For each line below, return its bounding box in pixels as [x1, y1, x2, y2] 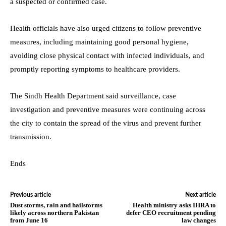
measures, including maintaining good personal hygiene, [10, 37, 189, 46]
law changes [181, 216, 216, 224]
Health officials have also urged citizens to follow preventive [10, 24, 201, 32]
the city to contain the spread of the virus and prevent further [10, 119, 201, 127]
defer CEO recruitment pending [126, 208, 216, 216]
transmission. [10, 132, 51, 141]
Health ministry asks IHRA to [132, 201, 216, 209]
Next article [185, 191, 216, 198]
